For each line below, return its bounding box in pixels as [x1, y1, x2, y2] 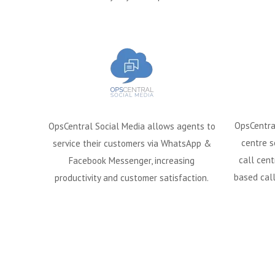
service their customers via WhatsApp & [52, 137, 211, 150]
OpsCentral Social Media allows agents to [48, 120, 215, 133]
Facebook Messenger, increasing [69, 155, 195, 167]
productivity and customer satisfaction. [55, 172, 209, 184]
